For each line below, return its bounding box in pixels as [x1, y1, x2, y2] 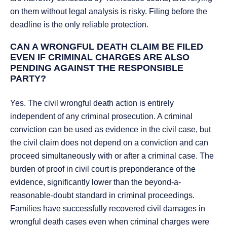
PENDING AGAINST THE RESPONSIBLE [10, 63, 183, 73]
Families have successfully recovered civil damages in [10, 204, 205, 213]
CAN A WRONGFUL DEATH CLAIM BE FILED [10, 42, 203, 52]
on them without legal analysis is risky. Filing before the [10, 7, 207, 16]
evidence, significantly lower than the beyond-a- [10, 178, 181, 187]
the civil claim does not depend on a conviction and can [10, 138, 208, 147]
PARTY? [10, 73, 46, 84]
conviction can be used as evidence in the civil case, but [10, 125, 211, 134]
